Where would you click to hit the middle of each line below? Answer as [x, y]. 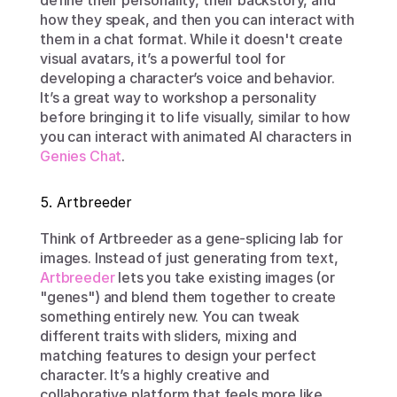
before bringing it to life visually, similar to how [195, 117]
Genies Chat [81, 156]
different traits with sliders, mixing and [168, 336]
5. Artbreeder [86, 202]
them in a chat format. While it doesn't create [191, 39]
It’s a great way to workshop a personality [179, 97]
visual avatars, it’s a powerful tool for [163, 58]
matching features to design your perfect [178, 355]
